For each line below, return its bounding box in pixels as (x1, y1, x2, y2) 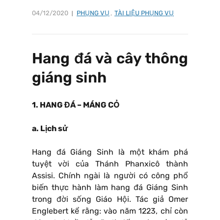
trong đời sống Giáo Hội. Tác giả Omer (32, 194, 188, 204)
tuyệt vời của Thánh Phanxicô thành (32, 159, 188, 168)
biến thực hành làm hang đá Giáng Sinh (32, 182, 188, 192)
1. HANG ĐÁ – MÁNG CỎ (32, 100, 121, 110)
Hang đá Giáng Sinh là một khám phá (32, 147, 188, 157)
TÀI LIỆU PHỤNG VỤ (114, 9, 174, 17)
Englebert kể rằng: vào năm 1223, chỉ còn (32, 206, 188, 216)
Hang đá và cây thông (32, 49, 188, 67)
